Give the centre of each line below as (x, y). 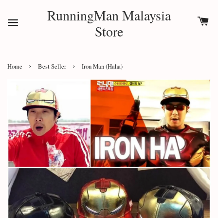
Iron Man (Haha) (102, 66)
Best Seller (52, 66)
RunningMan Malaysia (109, 15)
